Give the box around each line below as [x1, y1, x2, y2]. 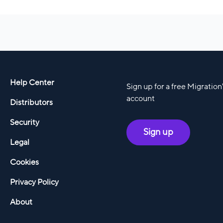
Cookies [9, 157, 39, 167]
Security [9, 117, 39, 127]
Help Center [9, 78, 54, 87]
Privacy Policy [9, 177, 59, 187]
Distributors [9, 98, 53, 107]
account [126, 94, 155, 103]
